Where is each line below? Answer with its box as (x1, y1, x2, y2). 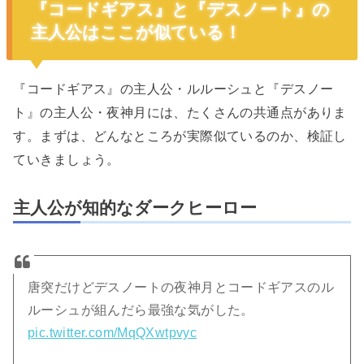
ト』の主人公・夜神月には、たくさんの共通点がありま (13, 104, 347, 119)
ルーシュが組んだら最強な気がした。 (28, 302, 254, 317)
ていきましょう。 (13, 151, 120, 167)
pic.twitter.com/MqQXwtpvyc (28, 325, 197, 340)
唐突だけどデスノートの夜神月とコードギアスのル (28, 279, 335, 294)
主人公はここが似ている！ (30, 22, 241, 41)
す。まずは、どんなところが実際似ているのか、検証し (13, 128, 347, 143)
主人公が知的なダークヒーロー (13, 197, 258, 218)
